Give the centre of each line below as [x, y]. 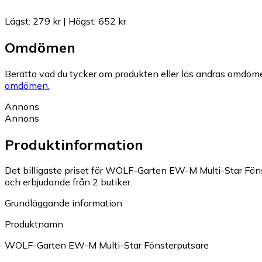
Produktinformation [74, 144]
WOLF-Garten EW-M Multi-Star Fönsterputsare [107, 245]
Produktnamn [34, 224]
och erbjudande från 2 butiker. [68, 182]
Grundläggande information [63, 203]
